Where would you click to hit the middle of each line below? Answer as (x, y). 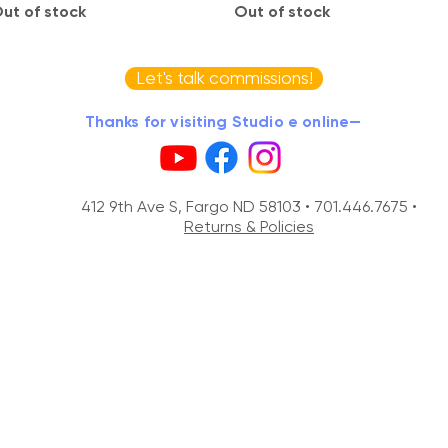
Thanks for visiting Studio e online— (223, 121)
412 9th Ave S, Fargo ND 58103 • (197, 206)
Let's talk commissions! (224, 77)
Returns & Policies (249, 226)
